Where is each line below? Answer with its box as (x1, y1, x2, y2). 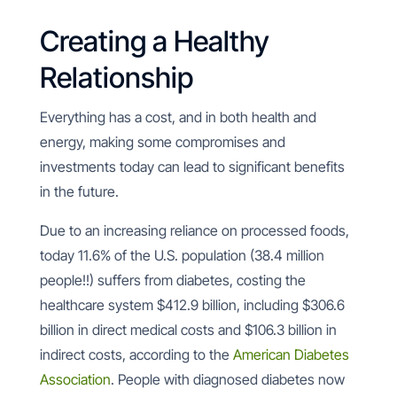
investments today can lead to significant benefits (39, 158, 345, 175)
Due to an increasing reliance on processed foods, (39, 222, 349, 239)
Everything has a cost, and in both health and (39, 108, 316, 126)
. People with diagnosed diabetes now (110, 370, 345, 388)
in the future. (39, 183, 122, 200)
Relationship (39, 60, 193, 95)
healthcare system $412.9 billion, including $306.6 (39, 296, 345, 314)
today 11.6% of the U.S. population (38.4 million (39, 246, 324, 264)
